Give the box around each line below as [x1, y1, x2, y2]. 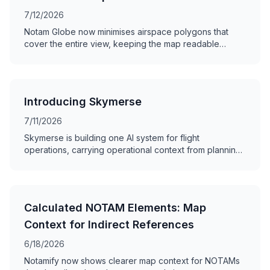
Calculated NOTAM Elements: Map [24, 201, 206, 214]
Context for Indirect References [24, 218, 194, 231]
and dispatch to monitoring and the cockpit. [24, 157, 196, 167]
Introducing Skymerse [24, 95, 142, 108]
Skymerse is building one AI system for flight [24, 133, 199, 143]
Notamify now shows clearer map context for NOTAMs [24, 256, 240, 266]
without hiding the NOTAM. [24, 51, 129, 61]
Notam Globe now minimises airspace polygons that [24, 27, 228, 37]
